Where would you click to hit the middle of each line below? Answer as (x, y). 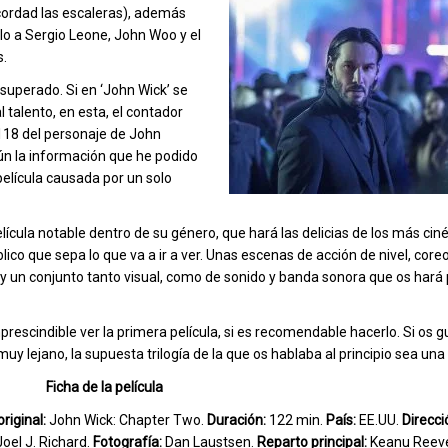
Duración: (236, 420)
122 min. (296, 420)
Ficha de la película (104, 387)
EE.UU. (379, 420)
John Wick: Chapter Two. (126, 420)
